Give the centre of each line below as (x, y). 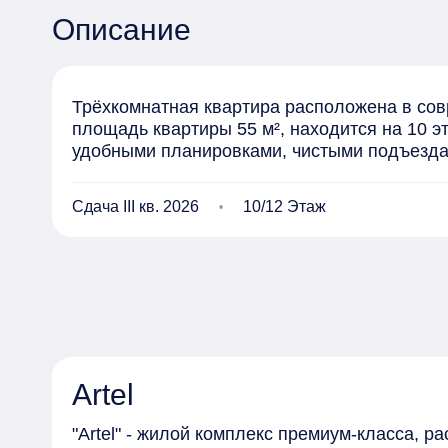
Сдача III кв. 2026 (135, 206)
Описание (121, 29)
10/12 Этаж (284, 206)
